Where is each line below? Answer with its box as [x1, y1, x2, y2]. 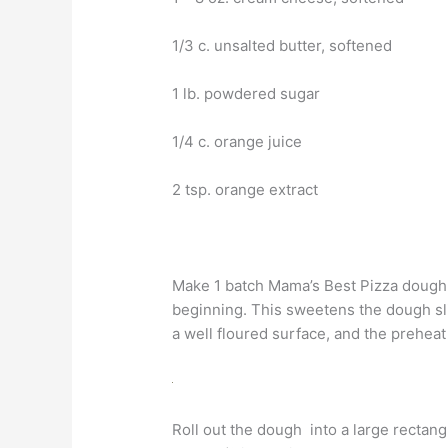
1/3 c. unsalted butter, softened [172, 35, 393, 55]
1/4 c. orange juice [172, 131, 303, 151]
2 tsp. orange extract [172, 179, 319, 199]
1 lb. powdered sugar [172, 83, 321, 103]
